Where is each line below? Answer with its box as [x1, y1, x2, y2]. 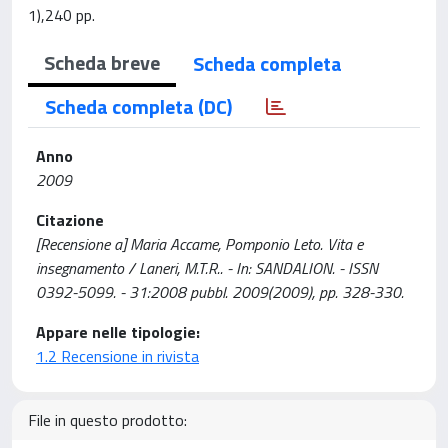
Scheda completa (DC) [45, 91, 232, 122]
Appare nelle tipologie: [36, 320, 200, 344]
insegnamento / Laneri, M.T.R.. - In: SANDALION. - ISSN [36, 256, 378, 280]
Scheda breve [44, 47, 160, 78]
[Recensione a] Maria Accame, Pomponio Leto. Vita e [36, 232, 363, 256]
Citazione [36, 208, 104, 232]
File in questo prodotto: [28, 408, 187, 432]
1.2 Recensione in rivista [36, 344, 199, 368]
